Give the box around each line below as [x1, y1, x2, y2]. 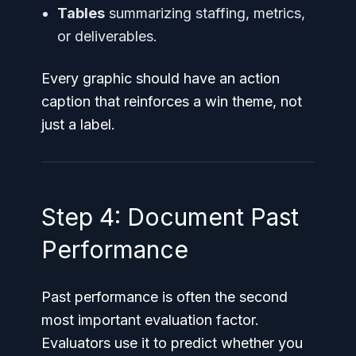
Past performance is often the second [41, 288, 288, 305]
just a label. [41, 115, 115, 133]
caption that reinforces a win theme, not [41, 92, 302, 110]
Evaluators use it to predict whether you [41, 334, 303, 351]
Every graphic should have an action [41, 69, 280, 87]
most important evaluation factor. [41, 311, 259, 328]
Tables [57, 4, 105, 21]
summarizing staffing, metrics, [105, 4, 305, 21]
